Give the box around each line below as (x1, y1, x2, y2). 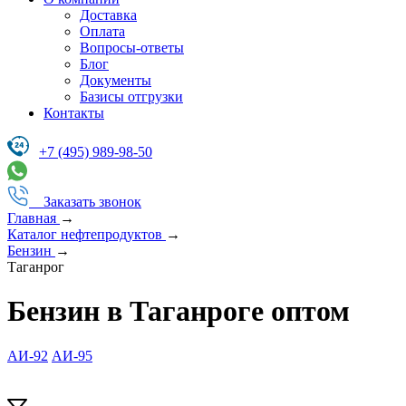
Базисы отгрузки (80, 89, 183, 104)
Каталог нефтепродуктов (7, 227, 162, 242)
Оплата (80, 24, 125, 39)
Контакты (43, 105, 104, 121)
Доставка (80, 7, 137, 23)
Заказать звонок (43, 194, 141, 209)
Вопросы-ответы (80, 40, 184, 55)
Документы (80, 72, 151, 88)
